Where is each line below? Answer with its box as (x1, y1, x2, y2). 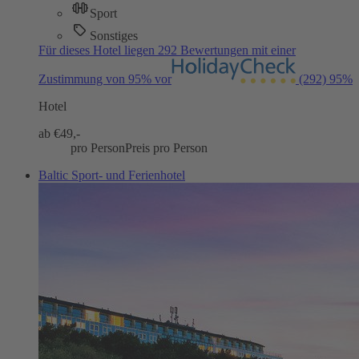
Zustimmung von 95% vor (38, 72, 171, 87)
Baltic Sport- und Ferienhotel (38, 168, 185, 183)
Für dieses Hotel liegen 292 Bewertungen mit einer (38, 43, 296, 58)
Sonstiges (90, 29, 138, 43)
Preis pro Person (125, 141, 208, 155)
